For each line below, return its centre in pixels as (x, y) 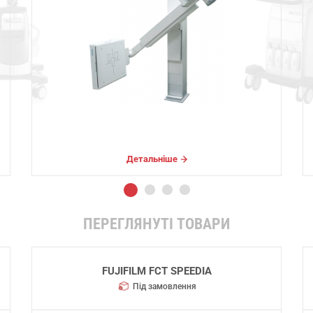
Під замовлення (164, 287)
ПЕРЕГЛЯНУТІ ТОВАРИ (156, 224)
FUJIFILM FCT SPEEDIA (156, 271)
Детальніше (152, 159)
